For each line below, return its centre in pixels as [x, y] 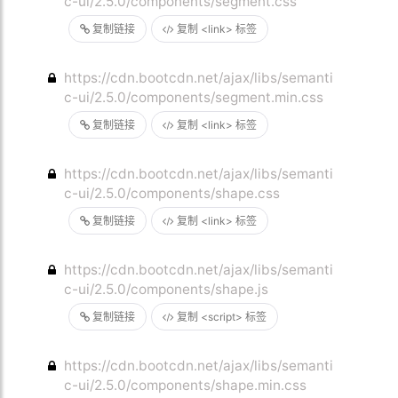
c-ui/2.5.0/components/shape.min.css [186, 385]
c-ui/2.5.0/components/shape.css [172, 193]
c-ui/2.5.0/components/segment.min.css [194, 97]
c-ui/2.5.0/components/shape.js [167, 289]
